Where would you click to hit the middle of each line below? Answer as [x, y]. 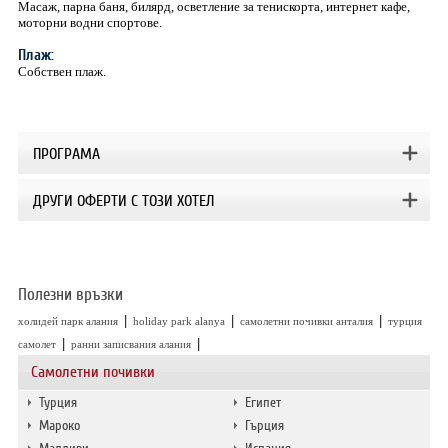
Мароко [59, 425]
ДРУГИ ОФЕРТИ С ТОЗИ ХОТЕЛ [123, 201]
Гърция [264, 425]
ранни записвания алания [130, 344]
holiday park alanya [178, 321]
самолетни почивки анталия [306, 321]
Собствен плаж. [61, 71]
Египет [263, 402]
